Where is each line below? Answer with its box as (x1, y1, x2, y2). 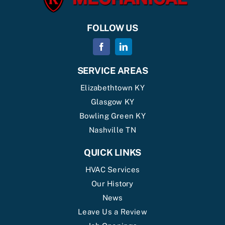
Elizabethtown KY (80, 83, 145, 92)
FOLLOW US (87, 23, 138, 34)
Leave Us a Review (78, 207, 147, 216)
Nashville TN (89, 126, 136, 135)
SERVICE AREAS (77, 65, 148, 76)
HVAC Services (85, 165, 140, 174)
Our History (91, 179, 134, 188)
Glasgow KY (90, 97, 135, 106)
